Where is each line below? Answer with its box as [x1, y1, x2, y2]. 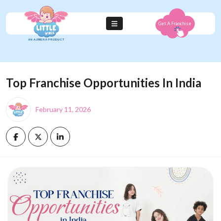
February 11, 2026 [36, 105, 91, 113]
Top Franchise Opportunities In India [6, 75, 201, 90]
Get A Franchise [158, 20, 192, 26]
